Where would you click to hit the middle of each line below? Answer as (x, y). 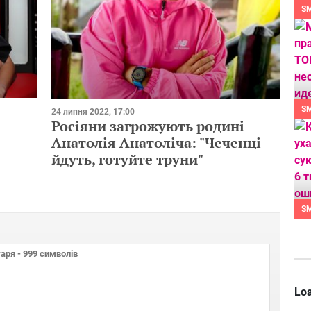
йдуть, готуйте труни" (127, 160)
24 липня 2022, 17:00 (93, 112)
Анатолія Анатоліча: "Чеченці (156, 143)
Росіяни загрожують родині (148, 126)
